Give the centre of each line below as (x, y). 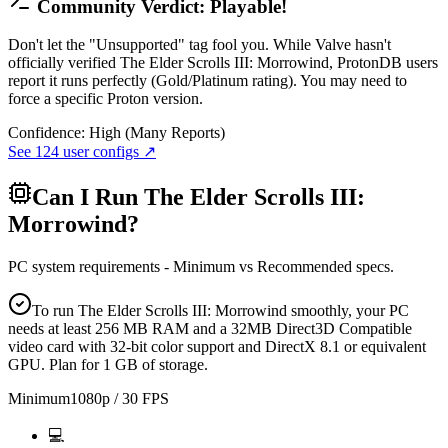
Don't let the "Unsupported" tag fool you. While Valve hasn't (199, 45)
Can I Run (88, 197)
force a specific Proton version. (105, 99)
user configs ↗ (107, 152)
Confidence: (46, 133)
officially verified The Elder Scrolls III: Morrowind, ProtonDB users (223, 63)
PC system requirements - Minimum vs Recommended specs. (201, 267)
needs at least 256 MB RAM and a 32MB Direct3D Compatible (210, 329)
